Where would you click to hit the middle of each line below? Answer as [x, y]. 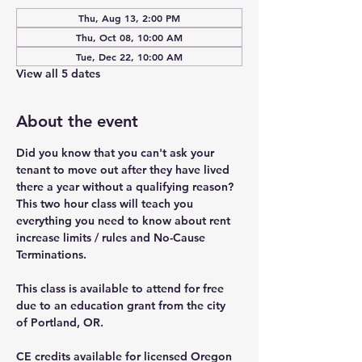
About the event [77, 121]
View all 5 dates [58, 74]
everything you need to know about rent [125, 221]
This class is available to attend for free [122, 288]
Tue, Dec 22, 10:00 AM [129, 57]
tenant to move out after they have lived [124, 170]
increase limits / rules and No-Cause [112, 238]
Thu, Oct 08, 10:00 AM [129, 37]
